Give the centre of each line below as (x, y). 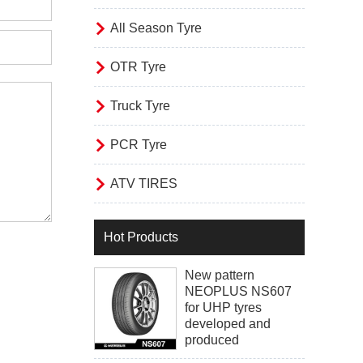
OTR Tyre (138, 67)
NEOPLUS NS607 (238, 291)
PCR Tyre (139, 145)
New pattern (220, 275)
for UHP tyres (223, 307)
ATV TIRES (144, 184)
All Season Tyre (156, 28)
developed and (228, 324)
